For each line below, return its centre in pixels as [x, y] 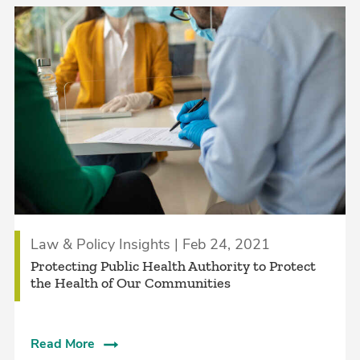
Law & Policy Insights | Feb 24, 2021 [150, 244]
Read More [62, 344]
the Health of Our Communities [130, 282]
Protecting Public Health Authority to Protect [173, 266]
